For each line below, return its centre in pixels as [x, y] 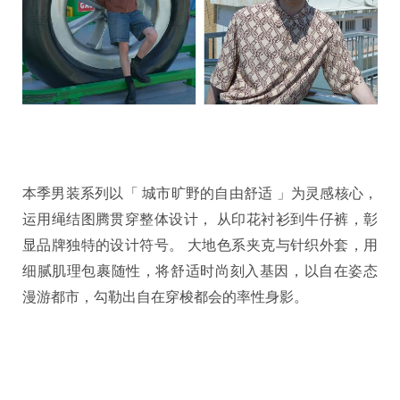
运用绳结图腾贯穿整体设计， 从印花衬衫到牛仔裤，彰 [200, 220]
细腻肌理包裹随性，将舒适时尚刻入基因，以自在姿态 [200, 271]
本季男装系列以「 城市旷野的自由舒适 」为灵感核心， [200, 194]
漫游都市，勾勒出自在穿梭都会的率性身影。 [165, 297]
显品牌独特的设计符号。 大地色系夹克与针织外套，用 [200, 246]
